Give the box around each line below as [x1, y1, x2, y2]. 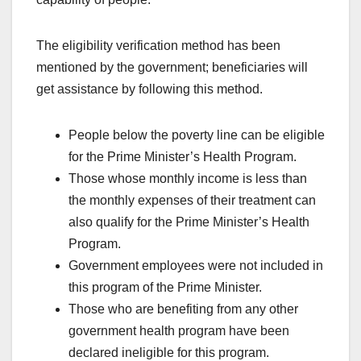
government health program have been [68, 324, 289, 338]
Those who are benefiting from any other [68, 302, 298, 317]
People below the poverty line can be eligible [68, 128, 325, 143]
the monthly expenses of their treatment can [68, 193, 316, 208]
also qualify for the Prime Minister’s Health [68, 215, 309, 230]
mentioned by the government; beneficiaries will [36, 60, 308, 75]
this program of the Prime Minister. [68, 280, 262, 295]
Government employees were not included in [68, 259, 323, 273]
